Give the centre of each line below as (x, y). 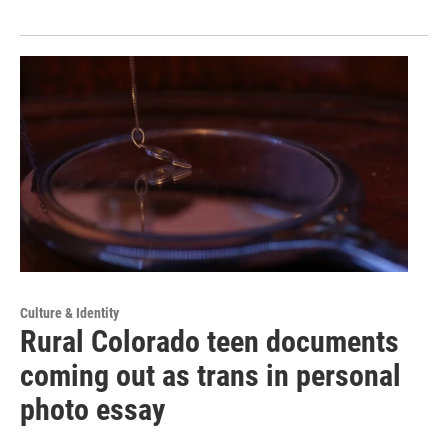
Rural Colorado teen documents (209, 341)
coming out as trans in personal (210, 375)
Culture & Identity (69, 312)
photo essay (92, 409)
